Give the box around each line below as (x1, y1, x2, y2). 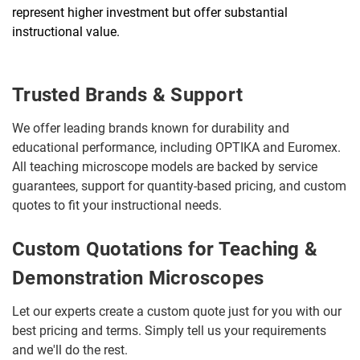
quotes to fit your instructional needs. (12, 198, 222, 213)
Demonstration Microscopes (12, 267, 264, 289)
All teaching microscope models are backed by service (12, 159, 317, 174)
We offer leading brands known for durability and (12, 121, 289, 136)
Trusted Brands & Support (12, 84, 243, 106)
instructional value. (12, 24, 120, 39)
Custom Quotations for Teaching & (12, 238, 317, 260)
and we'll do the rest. (12, 342, 128, 358)
